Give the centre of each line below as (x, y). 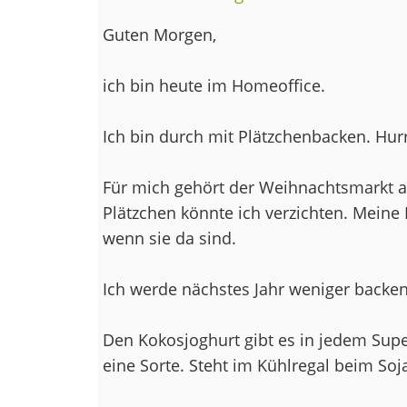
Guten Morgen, (159, 34)
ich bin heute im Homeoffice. (213, 85)
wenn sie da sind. (169, 238)
